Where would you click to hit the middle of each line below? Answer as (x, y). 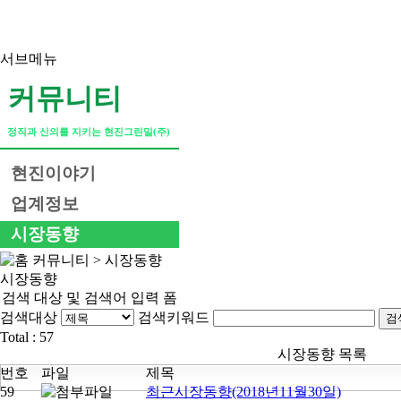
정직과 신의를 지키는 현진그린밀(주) (89, 132)
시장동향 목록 (322, 354)
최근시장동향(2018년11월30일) (243, 392)
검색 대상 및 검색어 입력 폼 (90, 298)
